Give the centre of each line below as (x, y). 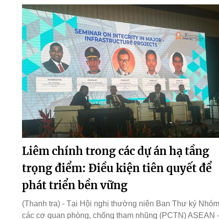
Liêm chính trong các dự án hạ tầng (115, 151)
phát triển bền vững (75, 186)
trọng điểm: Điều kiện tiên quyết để (117, 168)
